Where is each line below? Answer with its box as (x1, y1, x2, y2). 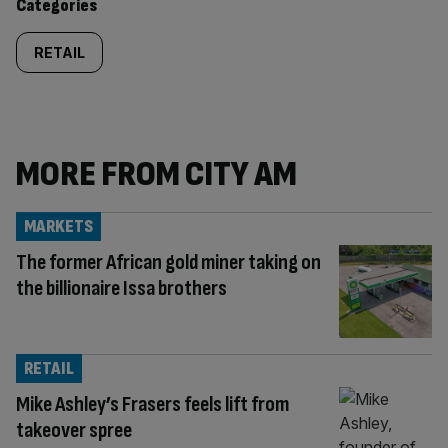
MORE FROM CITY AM (16, 153, 297, 196)
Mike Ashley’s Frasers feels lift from (16, 390, 289, 418)
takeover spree (16, 416, 132, 444)
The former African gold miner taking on (16, 249, 321, 276)
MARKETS (24, 216, 93, 237)
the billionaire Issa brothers (16, 275, 227, 302)
